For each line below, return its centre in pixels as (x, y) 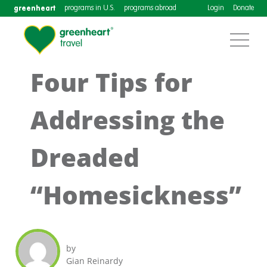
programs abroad (150, 8)
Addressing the (128, 119)
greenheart (34, 8)
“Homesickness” (136, 195)
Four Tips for (112, 82)
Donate (243, 8)
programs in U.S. (89, 8)
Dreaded (85, 157)
